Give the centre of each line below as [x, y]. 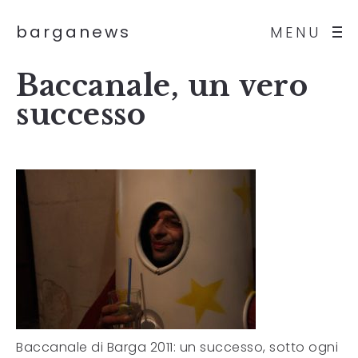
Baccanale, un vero [162, 86]
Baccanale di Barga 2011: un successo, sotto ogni [177, 347]
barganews [74, 32]
